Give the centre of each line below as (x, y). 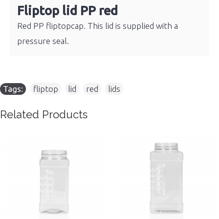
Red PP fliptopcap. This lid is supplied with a (98, 26)
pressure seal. (43, 41)
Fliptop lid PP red (67, 11)
